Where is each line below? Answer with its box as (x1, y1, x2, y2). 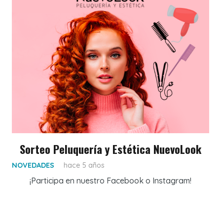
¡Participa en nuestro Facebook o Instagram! (30, 175, 191, 185)
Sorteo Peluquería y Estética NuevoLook (20, 140, 201, 157)
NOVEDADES (12, 160, 54, 170)
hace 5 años (64, 160, 105, 170)
